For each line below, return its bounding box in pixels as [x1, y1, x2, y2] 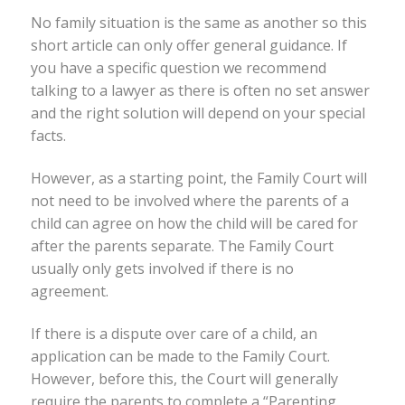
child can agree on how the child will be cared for [30, 213, 358, 234]
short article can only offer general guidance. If [30, 34, 347, 55]
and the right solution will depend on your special [30, 102, 365, 123]
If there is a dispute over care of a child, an [30, 324, 317, 344]
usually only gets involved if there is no [30, 259, 294, 279]
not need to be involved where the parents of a [30, 191, 349, 212]
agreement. [30, 281, 108, 302]
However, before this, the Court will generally [30, 369, 338, 390]
